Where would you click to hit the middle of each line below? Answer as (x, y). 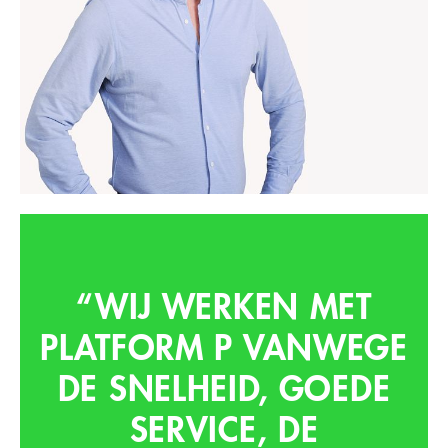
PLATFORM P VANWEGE (224, 348)
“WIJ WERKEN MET (224, 307)
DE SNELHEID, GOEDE (224, 389)
